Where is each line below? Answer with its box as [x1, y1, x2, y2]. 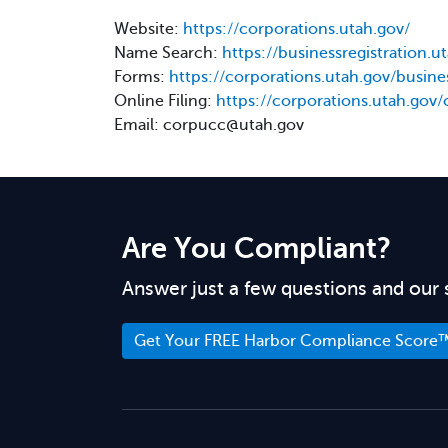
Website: [114, 20, 183, 38]
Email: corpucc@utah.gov [114, 116, 304, 134]
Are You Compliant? [122, 232, 391, 265]
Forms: [114, 68, 169, 86]
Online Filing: [114, 92, 216, 110]
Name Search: [114, 44, 222, 62]
